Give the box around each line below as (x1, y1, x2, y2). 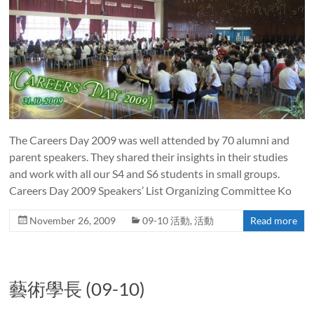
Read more (250, 214, 297, 227)
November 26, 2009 (29, 214, 116, 227)
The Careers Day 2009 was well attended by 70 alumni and (9, 133, 290, 147)
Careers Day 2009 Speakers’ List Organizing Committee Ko (9, 184, 292, 198)
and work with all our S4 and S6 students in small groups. (9, 167, 280, 181)
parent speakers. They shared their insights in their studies (9, 150, 289, 164)
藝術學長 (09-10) (9, 278, 146, 301)
